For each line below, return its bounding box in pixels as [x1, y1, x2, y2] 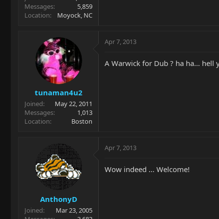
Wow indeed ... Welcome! [105, 164, 190, 174]
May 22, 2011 [55, 99, 92, 108]
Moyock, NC [57, 10, 92, 20]
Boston [71, 117, 92, 126]
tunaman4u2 [34, 88, 83, 97]
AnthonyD [40, 194, 77, 204]
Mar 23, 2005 [56, 205, 92, 215]
